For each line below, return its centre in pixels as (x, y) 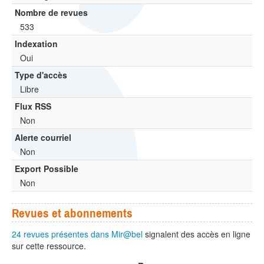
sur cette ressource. (49, 246)
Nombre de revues (51, 13)
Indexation (36, 44)
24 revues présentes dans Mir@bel (77, 234)
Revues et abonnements (72, 213)
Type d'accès (41, 75)
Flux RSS (33, 106)
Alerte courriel (43, 138)
